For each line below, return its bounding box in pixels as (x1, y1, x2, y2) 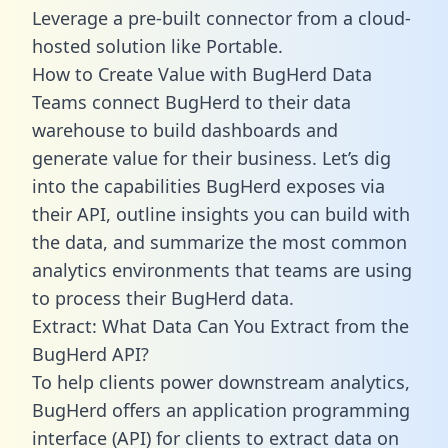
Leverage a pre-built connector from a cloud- (32, 5, 411, 30)
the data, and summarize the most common (32, 229, 407, 254)
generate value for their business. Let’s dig (32, 145, 391, 170)
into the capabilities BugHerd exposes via (32, 173, 385, 198)
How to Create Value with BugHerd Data (32, 61, 372, 86)
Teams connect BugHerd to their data (32, 89, 351, 114)
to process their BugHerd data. (32, 285, 294, 310)
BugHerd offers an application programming (32, 397, 410, 422)
